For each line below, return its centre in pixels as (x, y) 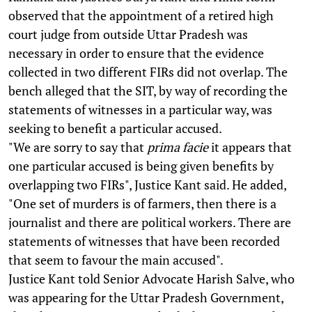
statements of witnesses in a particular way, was (140, 109)
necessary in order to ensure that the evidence (136, 53)
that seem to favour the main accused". (116, 259)
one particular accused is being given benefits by (141, 165)
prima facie (178, 147)
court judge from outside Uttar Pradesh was (128, 34)
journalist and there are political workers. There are (150, 222)
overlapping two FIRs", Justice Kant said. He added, (147, 184)
